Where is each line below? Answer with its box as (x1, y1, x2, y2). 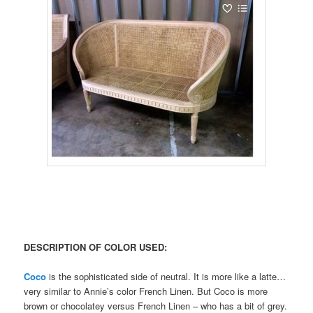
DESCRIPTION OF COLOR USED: (24, 240, 168, 254)
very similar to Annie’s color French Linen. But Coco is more (24, 284, 268, 298)
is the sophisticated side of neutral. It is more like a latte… (46, 269, 286, 283)
